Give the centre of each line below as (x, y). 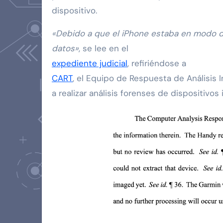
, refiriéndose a (157, 63)
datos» (65, 49)
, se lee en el (104, 49)
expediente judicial (90, 63)
